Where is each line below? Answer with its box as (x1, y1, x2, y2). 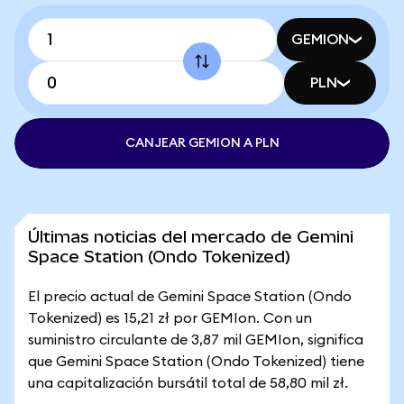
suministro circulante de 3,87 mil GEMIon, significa (28, 333, 363, 347)
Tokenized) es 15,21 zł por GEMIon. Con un (28, 311, 312, 326)
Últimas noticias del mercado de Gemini (28, 227, 353, 246)
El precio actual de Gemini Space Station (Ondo (28, 289, 352, 304)
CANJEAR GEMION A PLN (124, 137, 280, 150)
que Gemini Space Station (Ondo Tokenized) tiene (28, 354, 364, 369)
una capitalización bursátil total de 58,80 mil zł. (28, 376, 348, 390)
